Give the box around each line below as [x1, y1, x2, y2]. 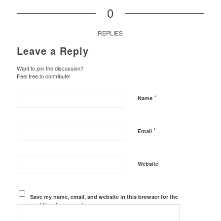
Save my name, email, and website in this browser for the [30, 192, 179, 200]
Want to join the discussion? [16, 64, 83, 72]
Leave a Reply [16, 43, 89, 58]
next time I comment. [30, 200, 85, 208]
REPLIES [98, 28, 123, 37]
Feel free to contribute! [16, 72, 71, 80]
